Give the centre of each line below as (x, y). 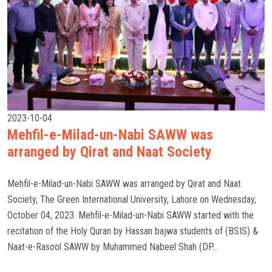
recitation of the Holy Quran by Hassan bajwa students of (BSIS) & (133, 231)
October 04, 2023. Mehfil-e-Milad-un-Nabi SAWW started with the (131, 215)
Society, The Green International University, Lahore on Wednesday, (132, 199)
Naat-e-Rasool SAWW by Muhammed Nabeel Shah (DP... (113, 247)
